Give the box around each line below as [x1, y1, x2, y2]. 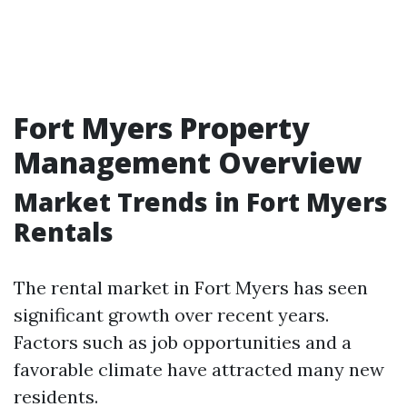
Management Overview [14, 143, 362, 182]
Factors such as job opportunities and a [14, 331, 352, 353]
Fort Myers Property [14, 108, 310, 147]
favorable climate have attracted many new [14, 358, 384, 381]
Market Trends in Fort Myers [14, 184, 388, 219]
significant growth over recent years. [14, 303, 329, 326]
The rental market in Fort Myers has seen [14, 276, 368, 299]
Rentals [14, 214, 114, 249]
